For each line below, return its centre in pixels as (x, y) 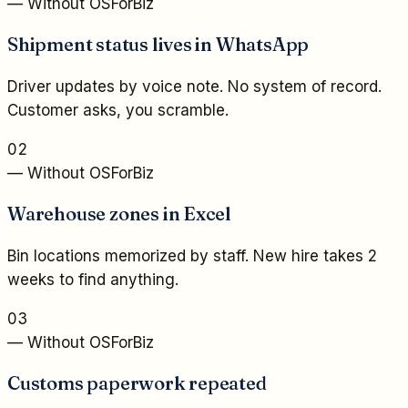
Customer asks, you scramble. (118, 110)
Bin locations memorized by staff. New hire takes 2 (192, 255)
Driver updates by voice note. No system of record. (194, 86)
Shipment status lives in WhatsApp (158, 45)
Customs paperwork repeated (137, 383)
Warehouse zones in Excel (120, 214)
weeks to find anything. (93, 279)
